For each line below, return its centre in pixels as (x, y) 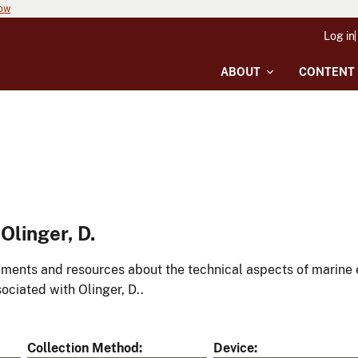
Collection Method (83, 348)
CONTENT (327, 72)
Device (234, 348)
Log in (339, 36)
